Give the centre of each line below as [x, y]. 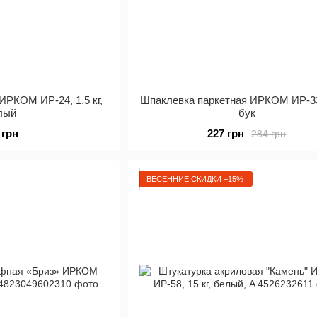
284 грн [269, 133]
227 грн [226, 133]
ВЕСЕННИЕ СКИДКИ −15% [195, 179]
